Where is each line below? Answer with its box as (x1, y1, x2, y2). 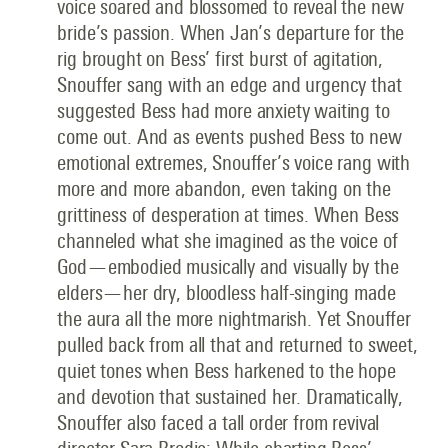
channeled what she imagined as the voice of (57, 229, 398, 253)
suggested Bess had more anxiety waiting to (57, 99, 390, 123)
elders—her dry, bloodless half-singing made (57, 281, 396, 305)
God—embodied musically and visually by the (57, 255, 399, 279)
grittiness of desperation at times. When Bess (57, 203, 400, 227)
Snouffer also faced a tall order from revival (57, 411, 380, 435)
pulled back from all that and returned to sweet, (57, 333, 418, 357)
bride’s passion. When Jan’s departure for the (57, 21, 405, 45)
